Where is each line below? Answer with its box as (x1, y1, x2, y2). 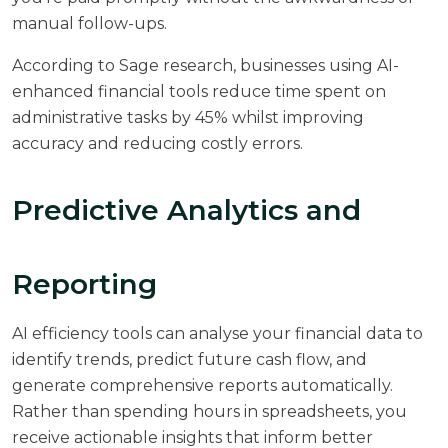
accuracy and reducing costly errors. (12, 133, 303, 153)
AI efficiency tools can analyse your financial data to (12, 323, 423, 343)
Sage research (119, 55, 233, 75)
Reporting (12, 266, 157, 301)
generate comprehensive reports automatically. (12, 375, 393, 395)
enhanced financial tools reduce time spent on (12, 81, 386, 101)
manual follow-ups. (12, 13, 167, 33)
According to (12, 55, 119, 75)
